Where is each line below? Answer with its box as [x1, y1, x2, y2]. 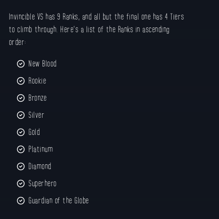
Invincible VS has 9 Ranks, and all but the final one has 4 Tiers [8, 11, 184, 22]
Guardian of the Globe [28, 195, 91, 205]
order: [8, 37, 29, 47]
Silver [28, 109, 47, 120]
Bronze [28, 92, 49, 103]
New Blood [28, 58, 59, 68]
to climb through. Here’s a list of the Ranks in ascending [8, 24, 170, 34]
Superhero [28, 178, 59, 188]
